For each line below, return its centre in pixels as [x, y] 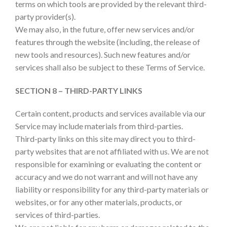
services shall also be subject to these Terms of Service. [110, 67]
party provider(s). [45, 16]
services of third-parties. [58, 215]
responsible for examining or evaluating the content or [108, 164]
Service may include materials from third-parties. [99, 126]
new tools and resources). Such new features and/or [103, 54]
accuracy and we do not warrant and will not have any [106, 177]
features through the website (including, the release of [108, 42]
